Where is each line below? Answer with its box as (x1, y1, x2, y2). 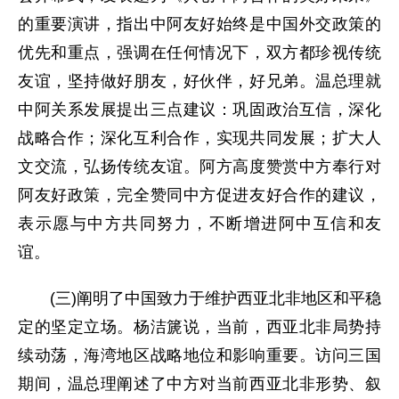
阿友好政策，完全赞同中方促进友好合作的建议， (18, 186, 381, 204)
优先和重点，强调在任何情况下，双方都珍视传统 (18, 44, 381, 61)
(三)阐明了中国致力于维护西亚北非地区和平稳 (18, 289, 381, 307)
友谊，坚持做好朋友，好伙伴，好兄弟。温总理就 (18, 72, 381, 90)
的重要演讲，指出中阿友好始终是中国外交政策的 (18, 15, 381, 33)
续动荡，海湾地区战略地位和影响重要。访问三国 (18, 346, 381, 364)
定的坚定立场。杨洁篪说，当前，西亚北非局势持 (18, 318, 381, 336)
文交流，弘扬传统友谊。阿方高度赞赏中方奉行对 (18, 158, 381, 175)
